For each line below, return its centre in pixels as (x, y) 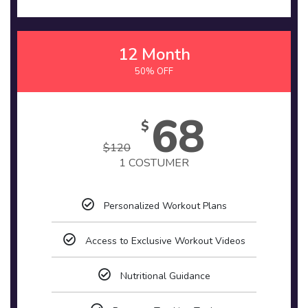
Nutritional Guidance (165, 276)
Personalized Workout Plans (165, 206)
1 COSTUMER (154, 163)
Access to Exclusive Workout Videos (165, 241)
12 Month (154, 54)
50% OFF (154, 71)
